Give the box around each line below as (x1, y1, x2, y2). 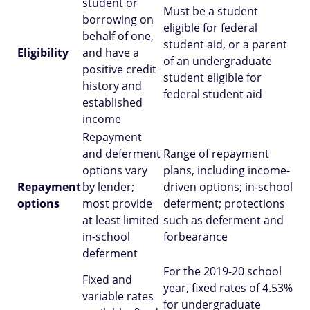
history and (82, 78, 142, 93)
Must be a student (163, 3, 258, 19)
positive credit (82, 62, 156, 77)
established (82, 95, 143, 110)
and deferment (82, 146, 161, 161)
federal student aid (163, 86, 262, 102)
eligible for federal (163, 20, 257, 35)
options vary (82, 163, 147, 178)
